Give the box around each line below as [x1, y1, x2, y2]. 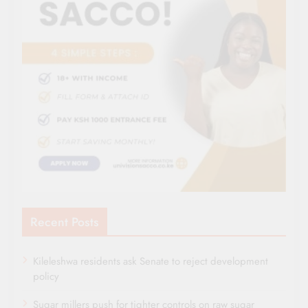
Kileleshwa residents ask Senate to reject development [33, 254, 268, 269]
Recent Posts [30, 213, 99, 232]
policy [33, 269, 59, 285]
